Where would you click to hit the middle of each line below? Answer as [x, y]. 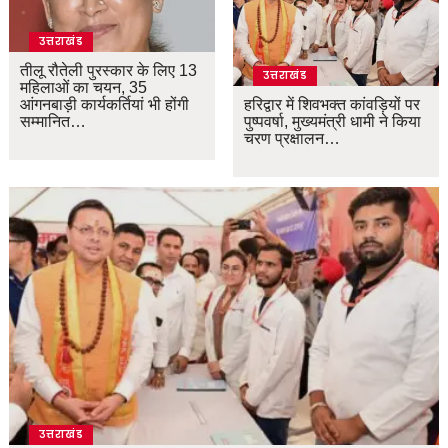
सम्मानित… [53, 122]
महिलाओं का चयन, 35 [84, 88]
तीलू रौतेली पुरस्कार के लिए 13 [109, 71]
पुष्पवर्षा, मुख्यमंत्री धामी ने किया [333, 122]
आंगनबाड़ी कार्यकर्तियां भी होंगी [105, 105]
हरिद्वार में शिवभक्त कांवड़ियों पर [332, 105]
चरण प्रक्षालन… [292, 139]
